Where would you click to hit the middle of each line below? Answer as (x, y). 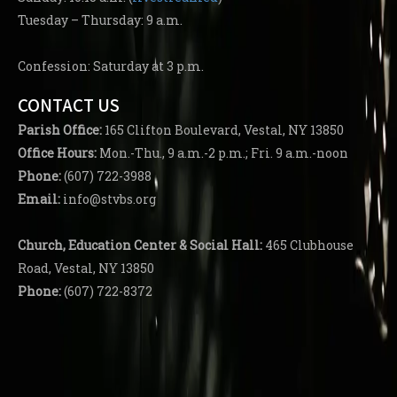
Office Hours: (57, 153)
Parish (39, 130)
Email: (39, 199)
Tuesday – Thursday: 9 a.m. (100, 20)
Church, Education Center (98, 245)
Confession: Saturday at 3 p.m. (111, 66)
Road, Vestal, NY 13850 (86, 269)
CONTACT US (69, 105)
